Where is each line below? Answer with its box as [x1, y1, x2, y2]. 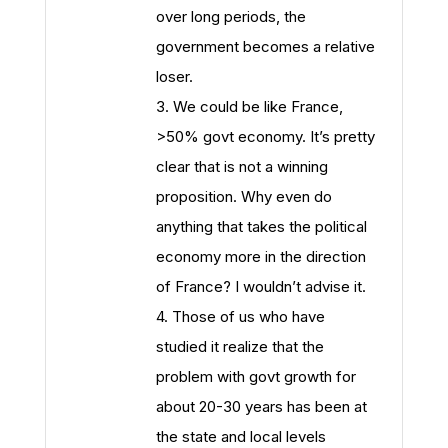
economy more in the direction [156, 247, 366, 266]
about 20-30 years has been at [156, 397, 367, 416]
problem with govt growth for [156, 367, 356, 386]
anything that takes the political [156, 217, 367, 236]
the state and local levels [156, 427, 326, 446]
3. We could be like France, [156, 97, 343, 116]
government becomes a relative [156, 37, 375, 56]
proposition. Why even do [156, 187, 332, 206]
